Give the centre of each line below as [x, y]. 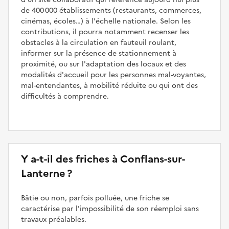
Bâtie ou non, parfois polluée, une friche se [95, 198]
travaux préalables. [54, 219]
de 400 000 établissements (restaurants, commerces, [111, 10]
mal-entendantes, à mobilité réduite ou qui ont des [109, 85]
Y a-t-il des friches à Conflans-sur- [103, 159]
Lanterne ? [47, 173]
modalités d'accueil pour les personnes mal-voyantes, [113, 75]
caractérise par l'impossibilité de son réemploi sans [110, 209]
